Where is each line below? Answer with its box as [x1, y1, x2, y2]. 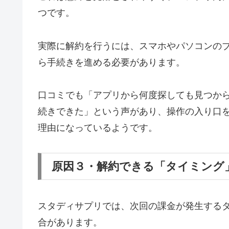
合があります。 [38, 217, 102, 228]
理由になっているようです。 [38, 123, 157, 133]
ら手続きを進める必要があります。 [38, 57, 185, 67]
